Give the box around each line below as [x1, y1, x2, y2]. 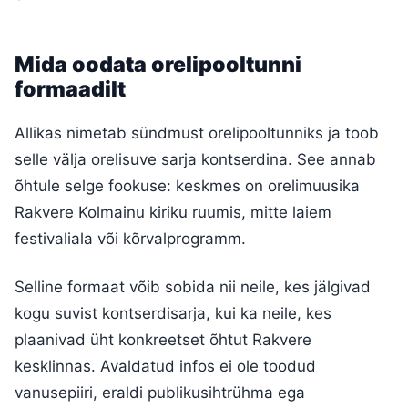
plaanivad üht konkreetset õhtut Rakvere [15, 330, 311, 349]
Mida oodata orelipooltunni [15, 51, 301, 77]
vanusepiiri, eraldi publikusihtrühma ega [15, 382, 305, 402]
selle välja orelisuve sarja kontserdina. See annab [15, 149, 376, 168]
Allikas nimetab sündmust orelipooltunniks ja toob [15, 123, 379, 142]
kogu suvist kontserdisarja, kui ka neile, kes [15, 303, 331, 322]
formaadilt [15, 76, 126, 102]
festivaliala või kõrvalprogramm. [15, 229, 246, 248]
